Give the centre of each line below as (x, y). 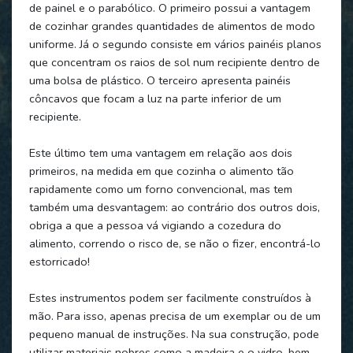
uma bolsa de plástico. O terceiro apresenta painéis (160, 80)
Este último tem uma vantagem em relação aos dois (160, 152)
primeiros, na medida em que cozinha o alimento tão (161, 171)
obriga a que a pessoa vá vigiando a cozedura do (155, 225)
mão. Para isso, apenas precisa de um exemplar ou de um (175, 316)
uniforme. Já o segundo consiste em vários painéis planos (175, 44)
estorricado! (59, 261)
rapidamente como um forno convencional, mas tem (160, 189)
